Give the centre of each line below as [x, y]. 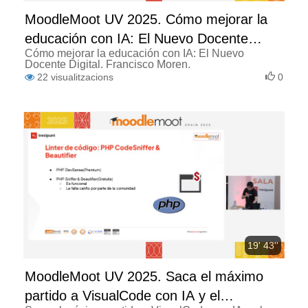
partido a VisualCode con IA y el [122, 296]
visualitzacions [82, 77]
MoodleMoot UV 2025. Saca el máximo [144, 277]
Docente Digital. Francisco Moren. [108, 65]
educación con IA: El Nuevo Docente [136, 39]
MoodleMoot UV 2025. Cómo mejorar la [146, 20]
